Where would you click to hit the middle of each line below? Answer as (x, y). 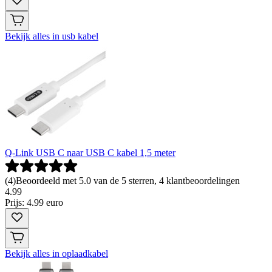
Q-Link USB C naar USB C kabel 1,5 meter (90, 152)
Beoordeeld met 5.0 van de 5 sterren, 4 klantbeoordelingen (128, 180)
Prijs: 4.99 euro (34, 202)
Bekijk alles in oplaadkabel (56, 253)
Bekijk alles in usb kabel (52, 36)
